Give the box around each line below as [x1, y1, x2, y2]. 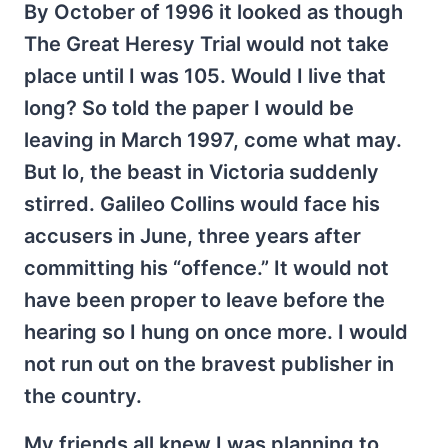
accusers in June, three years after [24, 223, 361, 248]
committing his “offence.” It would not [24, 255, 389, 280]
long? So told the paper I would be [24, 95, 354, 120]
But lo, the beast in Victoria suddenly [24, 159, 379, 184]
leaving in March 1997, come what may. [24, 127, 402, 152]
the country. [24, 383, 142, 408]
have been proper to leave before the [24, 287, 385, 312]
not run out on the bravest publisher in [24, 351, 394, 376]
